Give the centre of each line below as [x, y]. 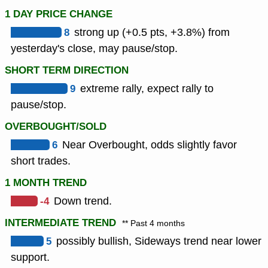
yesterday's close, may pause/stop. [94, 49]
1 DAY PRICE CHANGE [59, 14]
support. [30, 258]
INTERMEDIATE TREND [60, 223]
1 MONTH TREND [46, 183]
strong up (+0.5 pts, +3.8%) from [152, 33]
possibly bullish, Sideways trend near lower [159, 241]
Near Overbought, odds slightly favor [150, 145]
